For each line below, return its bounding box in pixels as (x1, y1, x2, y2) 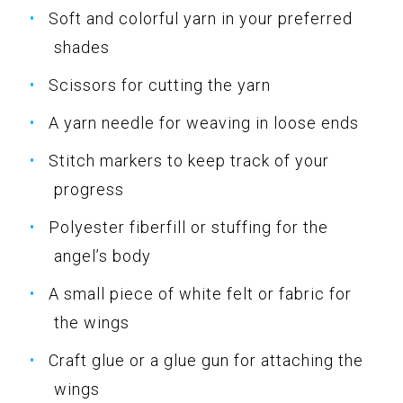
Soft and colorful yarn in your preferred (49, 8, 353, 28)
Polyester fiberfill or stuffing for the (49, 217, 328, 237)
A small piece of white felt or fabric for (49, 283, 352, 303)
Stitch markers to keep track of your (49, 150, 329, 170)
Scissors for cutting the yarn (49, 75, 271, 94)
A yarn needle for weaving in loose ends (49, 112, 359, 132)
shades (54, 37, 110, 57)
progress (54, 179, 124, 199)
